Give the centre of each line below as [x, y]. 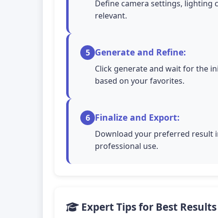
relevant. [111, 16]
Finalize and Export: [137, 117]
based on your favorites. [140, 81]
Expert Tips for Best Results [148, 207]
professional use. [127, 146]
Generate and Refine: [140, 52]
